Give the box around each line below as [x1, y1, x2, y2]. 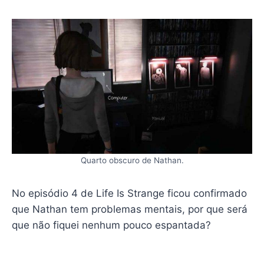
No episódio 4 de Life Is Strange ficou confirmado [11, 187, 247, 199]
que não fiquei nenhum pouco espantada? [11, 219, 211, 231]
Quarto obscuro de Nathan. [80, 155, 184, 165]
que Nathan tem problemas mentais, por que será [11, 203, 247, 215]
